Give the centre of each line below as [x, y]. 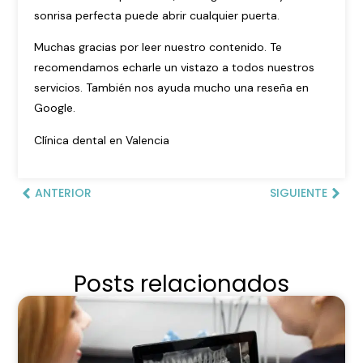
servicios [58, 88]
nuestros [291, 68]
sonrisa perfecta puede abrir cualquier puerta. [157, 15]
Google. [55, 108]
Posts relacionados [181, 284]
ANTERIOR [64, 193]
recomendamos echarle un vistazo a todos [151, 68]
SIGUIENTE [298, 193]
